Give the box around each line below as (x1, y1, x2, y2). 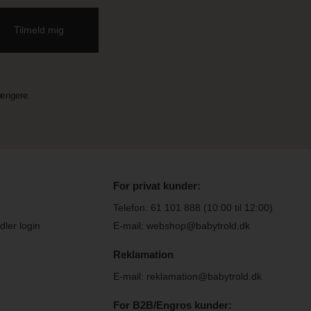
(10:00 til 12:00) (201, 201, 274, 213)
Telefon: (113, 201, 151, 213)
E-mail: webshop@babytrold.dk (113, 219, 251, 231)
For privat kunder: (113, 179, 201, 192)
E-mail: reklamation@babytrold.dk (113, 270, 262, 282)
